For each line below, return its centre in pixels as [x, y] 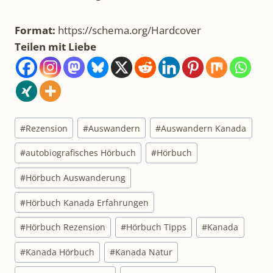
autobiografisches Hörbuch [81, 153]
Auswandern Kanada [204, 128]
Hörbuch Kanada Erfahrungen [87, 202]
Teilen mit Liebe [55, 47]
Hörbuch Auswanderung [76, 178]
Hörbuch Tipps [157, 227]
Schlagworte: [44, 121]
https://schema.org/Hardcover [129, 30]
